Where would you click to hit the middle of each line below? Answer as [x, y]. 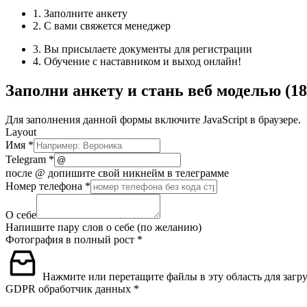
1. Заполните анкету [80, 14]
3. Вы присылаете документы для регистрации [143, 49]
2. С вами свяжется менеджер [102, 26]
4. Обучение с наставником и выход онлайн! [137, 62]
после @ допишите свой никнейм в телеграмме [117, 173]
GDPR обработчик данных [70, 289]
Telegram [27, 160]
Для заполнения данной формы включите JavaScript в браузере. [153, 120]
